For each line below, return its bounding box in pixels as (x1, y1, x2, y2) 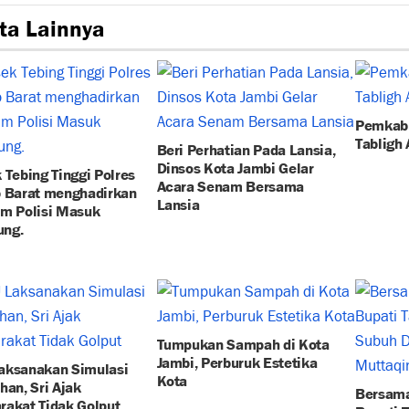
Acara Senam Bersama (156, 174, 305, 194)
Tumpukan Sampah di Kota (156, 332, 330, 352)
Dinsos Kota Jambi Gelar (156, 156, 314, 176)
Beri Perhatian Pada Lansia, (156, 138, 336, 158)
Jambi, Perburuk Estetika (156, 351, 318, 371)
